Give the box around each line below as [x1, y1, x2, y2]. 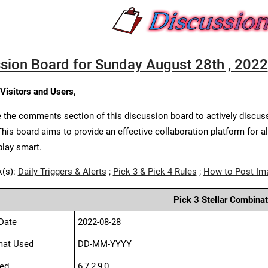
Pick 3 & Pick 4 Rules [112, 166, 197, 177]
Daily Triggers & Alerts [17, 166, 106, 177]
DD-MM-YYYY [77, 239, 132, 249]
